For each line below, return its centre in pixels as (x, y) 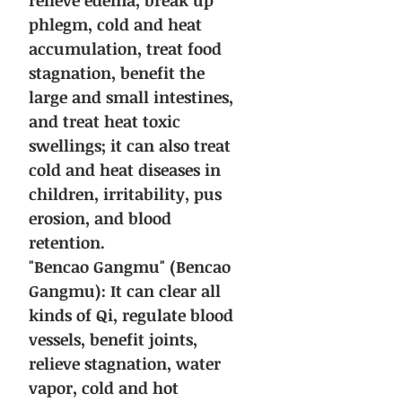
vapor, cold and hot (104, 388)
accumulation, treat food (125, 49)
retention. (67, 243)
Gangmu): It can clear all (125, 291)
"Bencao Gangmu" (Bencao (130, 267)
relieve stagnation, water (125, 364)
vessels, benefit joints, (113, 340)
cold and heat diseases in (125, 170)
